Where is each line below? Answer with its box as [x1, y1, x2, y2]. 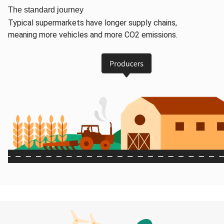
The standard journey [8, 5, 83, 14]
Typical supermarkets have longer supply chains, [8, 18, 177, 27]
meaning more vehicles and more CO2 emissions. [8, 30, 177, 39]
